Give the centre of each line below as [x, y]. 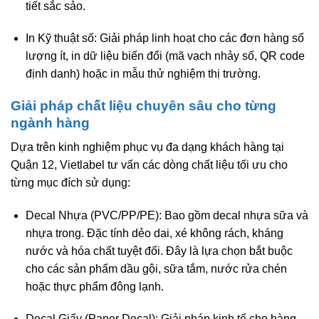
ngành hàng [50, 122]
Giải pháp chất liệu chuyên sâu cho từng [143, 105]
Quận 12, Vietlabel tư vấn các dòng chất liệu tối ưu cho [149, 165]
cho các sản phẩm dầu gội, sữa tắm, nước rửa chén [156, 268]
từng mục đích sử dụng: [70, 183]
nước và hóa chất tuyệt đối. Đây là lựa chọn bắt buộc [159, 251]
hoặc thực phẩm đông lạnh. [94, 286]
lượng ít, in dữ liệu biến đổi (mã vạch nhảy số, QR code [165, 56]
